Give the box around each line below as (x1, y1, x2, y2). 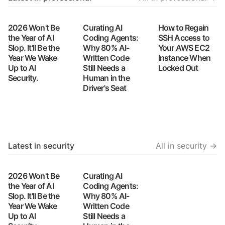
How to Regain (158, 23, 209, 33)
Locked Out (158, 63, 198, 73)
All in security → (156, 141, 217, 151)
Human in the (83, 73, 130, 83)
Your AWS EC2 (158, 43, 210, 53)
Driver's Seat (83, 83, 126, 93)
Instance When (158, 53, 211, 63)
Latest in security (8, 141, 74, 151)
